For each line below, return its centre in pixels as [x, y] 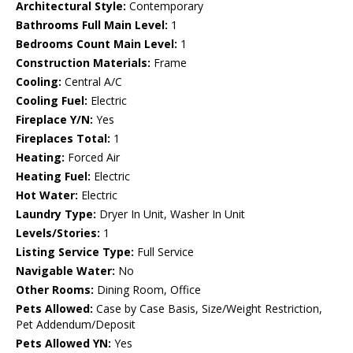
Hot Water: [47, 195]
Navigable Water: [65, 271]
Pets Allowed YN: [63, 344]
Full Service [164, 252]
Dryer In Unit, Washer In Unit [171, 214]
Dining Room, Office [147, 290]
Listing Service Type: [75, 252]
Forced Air [92, 158]
